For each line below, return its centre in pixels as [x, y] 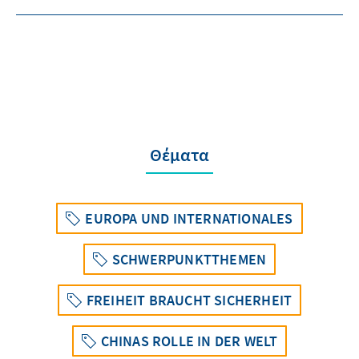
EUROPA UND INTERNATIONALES [189, 219]
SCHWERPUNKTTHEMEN [189, 260]
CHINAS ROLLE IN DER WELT [189, 341]
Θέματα [179, 155]
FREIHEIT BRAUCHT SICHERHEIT [189, 301]
